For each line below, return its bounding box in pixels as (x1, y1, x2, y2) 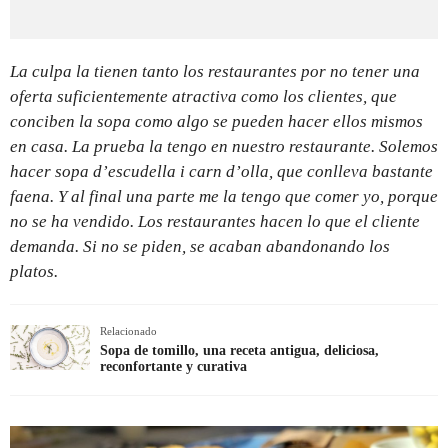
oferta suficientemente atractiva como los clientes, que (10, 87, 397, 107)
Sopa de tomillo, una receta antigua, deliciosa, (100, 343, 379, 359)
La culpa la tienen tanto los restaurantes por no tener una (10, 62, 420, 82)
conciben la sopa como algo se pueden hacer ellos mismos (10, 112, 423, 132)
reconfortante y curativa (100, 359, 247, 375)
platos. (10, 262, 58, 282)
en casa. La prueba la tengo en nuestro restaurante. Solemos (10, 137, 438, 157)
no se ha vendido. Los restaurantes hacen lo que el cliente (10, 212, 420, 232)
